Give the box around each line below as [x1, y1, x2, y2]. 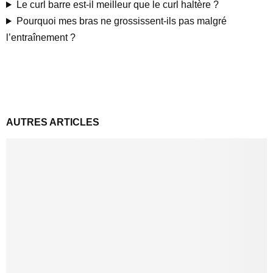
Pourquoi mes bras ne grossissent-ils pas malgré [16, 16, 227, 26]
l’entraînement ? [6, 32, 76, 43]
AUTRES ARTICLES [6, 117, 99, 127]
